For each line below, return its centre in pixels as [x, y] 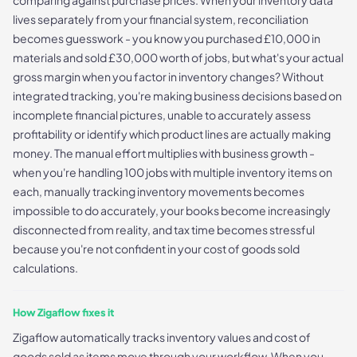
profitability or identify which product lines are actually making [172, 134]
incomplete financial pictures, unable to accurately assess [162, 115]
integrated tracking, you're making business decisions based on [177, 96]
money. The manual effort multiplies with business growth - [164, 153]
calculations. [45, 268]
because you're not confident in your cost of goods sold [156, 249]
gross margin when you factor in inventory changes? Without [168, 77]
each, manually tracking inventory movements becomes [159, 192]
